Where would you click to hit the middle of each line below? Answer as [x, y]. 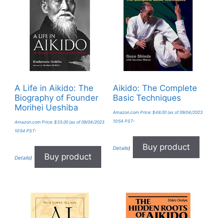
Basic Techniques [147, 98]
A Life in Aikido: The [54, 88]
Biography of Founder [56, 98]
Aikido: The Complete [155, 88]
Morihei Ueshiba [46, 108]
